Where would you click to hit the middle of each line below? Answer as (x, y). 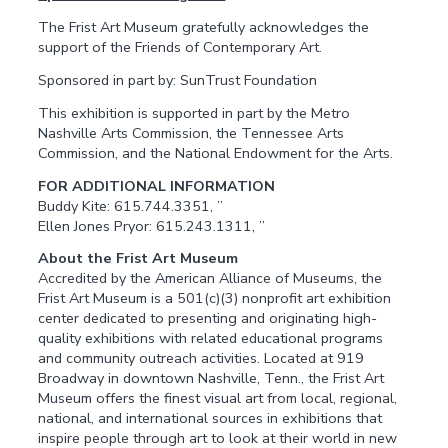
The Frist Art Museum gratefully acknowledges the (204, 27)
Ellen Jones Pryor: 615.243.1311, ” (152, 225)
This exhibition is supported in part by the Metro (194, 112)
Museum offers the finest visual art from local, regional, (218, 398)
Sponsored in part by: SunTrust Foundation (178, 80)
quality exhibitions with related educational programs (211, 338)
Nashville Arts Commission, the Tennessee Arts (191, 132)
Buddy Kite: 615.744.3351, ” (131, 205)
